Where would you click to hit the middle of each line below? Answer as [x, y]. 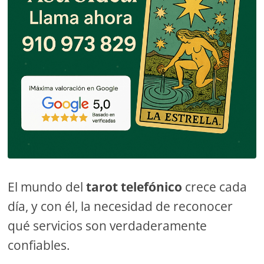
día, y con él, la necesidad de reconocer [121, 207]
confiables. [39, 245]
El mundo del [47, 187]
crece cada [215, 187]
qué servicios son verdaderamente [108, 226]
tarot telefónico [134, 187]
